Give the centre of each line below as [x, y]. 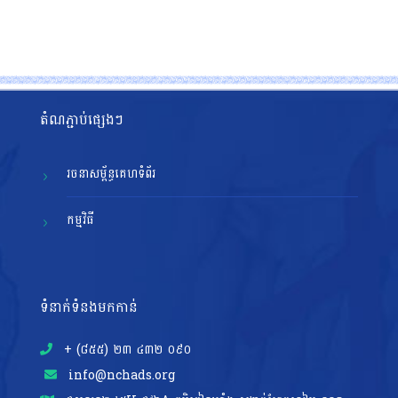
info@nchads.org [119, 375]
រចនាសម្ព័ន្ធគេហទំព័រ [111, 173]
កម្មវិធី [80, 219]
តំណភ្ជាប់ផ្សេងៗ [81, 119]
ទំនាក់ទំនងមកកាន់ [88, 306]
